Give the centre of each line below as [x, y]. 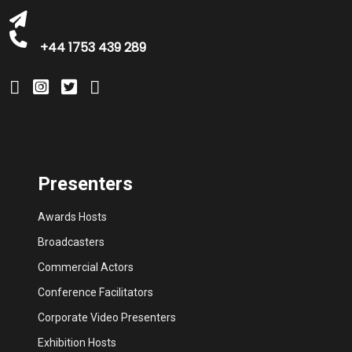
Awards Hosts [72, 216]
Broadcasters [71, 242]
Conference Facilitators [95, 292]
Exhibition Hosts [77, 342]
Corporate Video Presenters [107, 317]
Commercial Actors [86, 267]
